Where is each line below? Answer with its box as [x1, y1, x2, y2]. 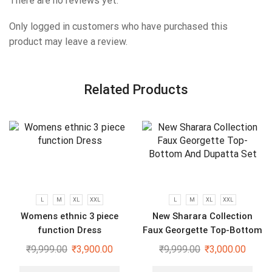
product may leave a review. [9, 36, 127, 48]
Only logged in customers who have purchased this [9, 21, 228, 33]
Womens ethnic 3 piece [21, 211, 118, 222]
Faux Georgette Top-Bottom [143, 225, 262, 236]
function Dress [38, 225, 101, 236]
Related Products [84, 81, 188, 98]
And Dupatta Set [167, 239, 238, 250]
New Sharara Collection [152, 211, 253, 222]
